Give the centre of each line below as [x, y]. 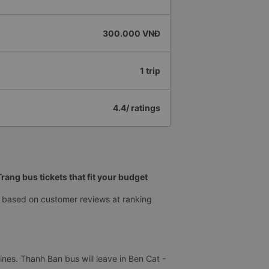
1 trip [150, 71]
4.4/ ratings [137, 108]
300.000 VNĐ [131, 34]
